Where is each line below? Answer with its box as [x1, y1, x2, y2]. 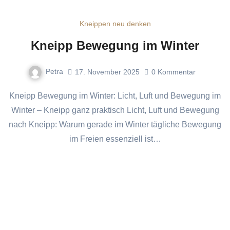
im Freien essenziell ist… [69, 134, 161, 143]
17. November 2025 [75, 67, 140, 76]
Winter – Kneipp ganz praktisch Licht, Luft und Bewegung [11, 105, 219, 114]
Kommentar [158, 67, 196, 76]
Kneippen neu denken [79, 20, 151, 28]
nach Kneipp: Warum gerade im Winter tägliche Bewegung [9, 120, 221, 129]
